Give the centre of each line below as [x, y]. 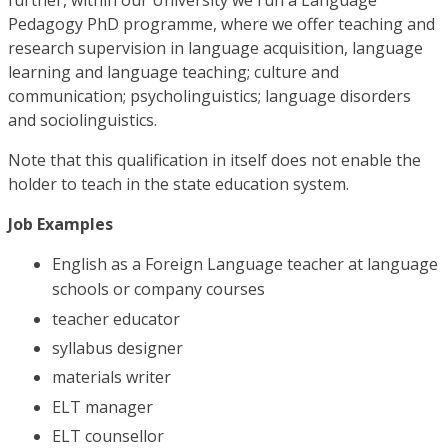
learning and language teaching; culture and [173, 72]
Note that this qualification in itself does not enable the [214, 160]
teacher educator [116, 318]
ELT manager [102, 406]
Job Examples [60, 224]
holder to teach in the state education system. [178, 184]
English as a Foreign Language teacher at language [245, 264]
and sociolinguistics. [82, 120]
